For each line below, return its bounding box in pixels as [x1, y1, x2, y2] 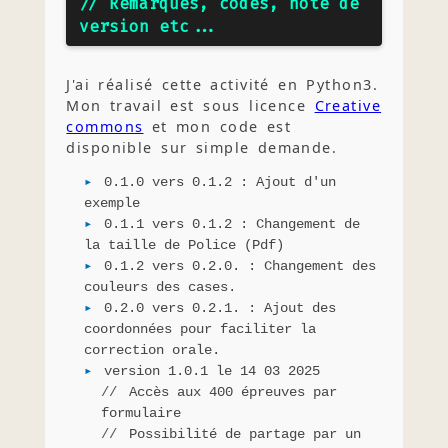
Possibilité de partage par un [129, 425, 362, 442]
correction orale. [83, 341, 220, 358]
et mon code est [143, 116, 292, 136]
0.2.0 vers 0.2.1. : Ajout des [103, 299, 336, 316]
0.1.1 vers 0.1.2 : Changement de [103, 215, 360, 232]
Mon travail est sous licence [66, 95, 315, 115]
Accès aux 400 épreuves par [129, 383, 338, 400]
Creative [314, 95, 382, 115]
